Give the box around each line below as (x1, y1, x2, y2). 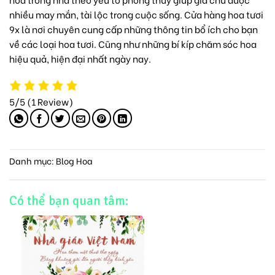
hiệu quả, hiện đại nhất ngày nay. (9, 51, 151, 65)
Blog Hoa (56, 154, 93, 168)
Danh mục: (9, 154, 56, 168)
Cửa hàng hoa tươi (184, 7, 263, 21)
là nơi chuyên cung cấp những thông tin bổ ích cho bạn (20, 21, 258, 36)
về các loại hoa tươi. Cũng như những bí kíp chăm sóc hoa (9, 36, 257, 50)
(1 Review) (27, 95, 73, 109)
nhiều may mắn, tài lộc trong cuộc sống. (9, 7, 184, 21)
